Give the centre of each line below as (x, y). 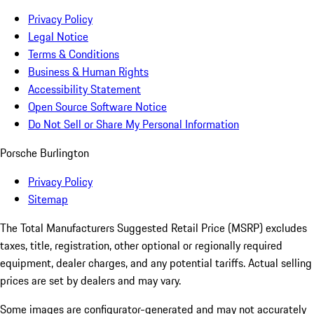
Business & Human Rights (88, 72)
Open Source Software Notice (97, 107)
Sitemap (48, 199)
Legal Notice (58, 37)
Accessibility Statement (84, 89)
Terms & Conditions (74, 54)
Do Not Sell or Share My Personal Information (134, 124)
